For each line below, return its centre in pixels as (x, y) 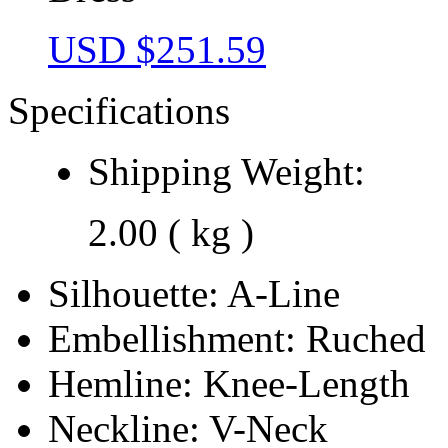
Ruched (366, 338)
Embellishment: (177, 338)
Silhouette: (137, 293)
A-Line (283, 293)
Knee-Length (306, 383)
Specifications (119, 110)
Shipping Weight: (226, 171)
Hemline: (125, 383)
